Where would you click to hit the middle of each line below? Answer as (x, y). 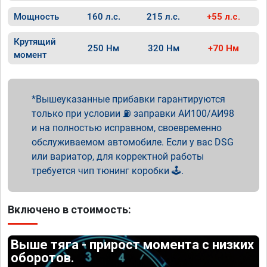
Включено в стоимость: (69, 209)
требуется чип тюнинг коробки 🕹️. (108, 171)
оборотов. (43, 258)
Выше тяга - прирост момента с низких (133, 245)
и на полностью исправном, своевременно (127, 128)
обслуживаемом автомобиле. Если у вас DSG (133, 142)
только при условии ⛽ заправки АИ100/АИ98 (133, 114)
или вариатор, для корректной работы (118, 156)
